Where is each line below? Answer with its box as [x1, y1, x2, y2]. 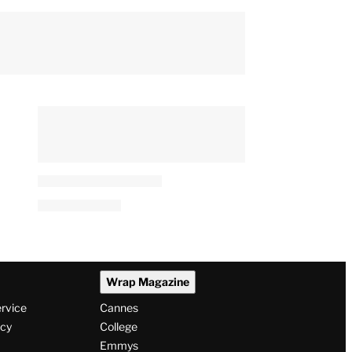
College [99, 320, 137, 334]
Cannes [99, 301, 138, 315]
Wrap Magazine [105, 275, 189, 289]
